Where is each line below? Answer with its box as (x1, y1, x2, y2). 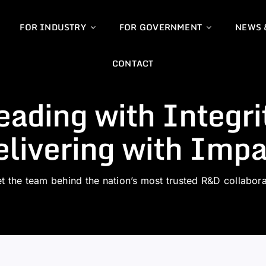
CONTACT (112, 56, 154, 70)
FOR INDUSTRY (20, 20, 86, 34)
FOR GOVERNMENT (119, 20, 202, 34)
